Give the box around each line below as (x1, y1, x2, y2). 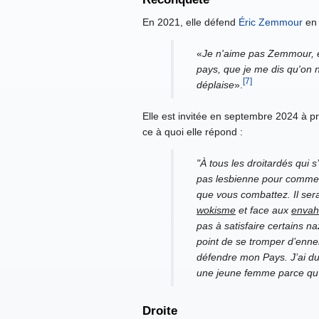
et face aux (236, 204, 291, 216)
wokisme (197, 204, 236, 216)
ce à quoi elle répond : (142, 126, 243, 138)
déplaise (197, 79, 234, 91)
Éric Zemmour (239, 16, 303, 28)
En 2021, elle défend (142, 16, 239, 28)
